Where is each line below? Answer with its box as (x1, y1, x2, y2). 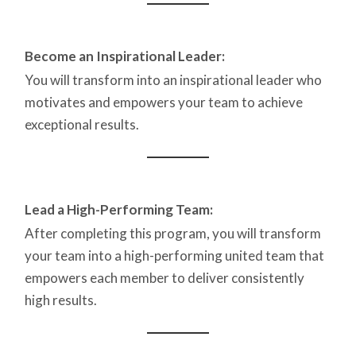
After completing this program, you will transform (25, 225, 321, 242)
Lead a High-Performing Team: (25, 201, 213, 219)
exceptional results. (25, 116, 139, 133)
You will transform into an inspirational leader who (25, 72, 322, 89)
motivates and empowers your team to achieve (25, 94, 303, 111)
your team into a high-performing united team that (25, 247, 324, 265)
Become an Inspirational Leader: (25, 48, 225, 65)
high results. (25, 292, 97, 309)
